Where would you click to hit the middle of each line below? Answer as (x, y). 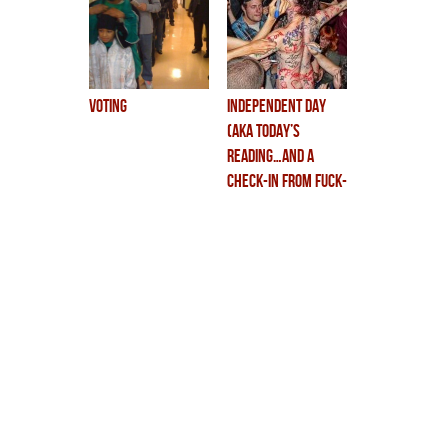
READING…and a (270, 157)
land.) (245, 207)
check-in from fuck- (287, 182)
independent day (276, 107)
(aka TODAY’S (263, 132)
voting (108, 107)
